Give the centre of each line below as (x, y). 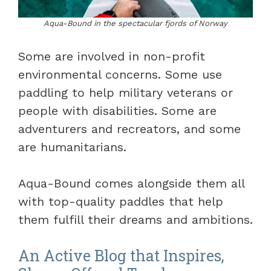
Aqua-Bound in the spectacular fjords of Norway (135, 24)
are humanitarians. (72, 147)
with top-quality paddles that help (121, 202)
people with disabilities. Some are (117, 111)
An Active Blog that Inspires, (121, 256)
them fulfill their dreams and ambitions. (135, 220)
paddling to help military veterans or (126, 93)
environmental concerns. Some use (120, 75)
